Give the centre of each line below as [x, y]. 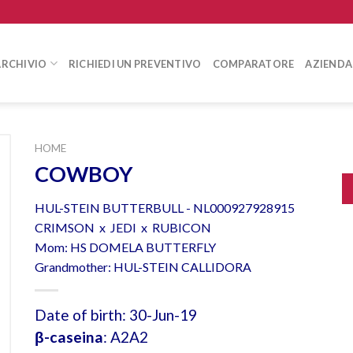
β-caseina [69, 337]
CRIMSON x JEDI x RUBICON [123, 228]
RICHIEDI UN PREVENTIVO [135, 63]
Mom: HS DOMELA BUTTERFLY [125, 247]
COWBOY [84, 173]
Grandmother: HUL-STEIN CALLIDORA [143, 267]
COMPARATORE [253, 63]
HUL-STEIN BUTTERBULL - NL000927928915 [164, 208]
